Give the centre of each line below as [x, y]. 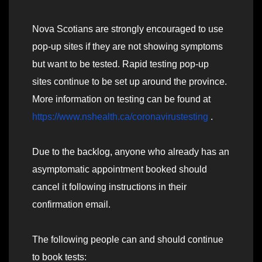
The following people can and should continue [128, 240]
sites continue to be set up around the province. [130, 82]
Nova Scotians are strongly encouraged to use [128, 29]
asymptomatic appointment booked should [120, 170]
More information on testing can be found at [121, 99]
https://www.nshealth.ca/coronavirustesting [120, 117]
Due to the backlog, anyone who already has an [131, 152]
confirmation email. [71, 205]
